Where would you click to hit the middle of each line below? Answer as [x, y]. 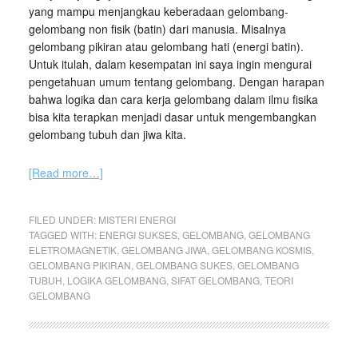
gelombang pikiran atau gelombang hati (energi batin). [166, 46]
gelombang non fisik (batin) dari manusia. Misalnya [157, 29]
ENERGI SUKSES [138, 235]
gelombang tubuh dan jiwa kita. [107, 134]
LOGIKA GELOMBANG [116, 280]
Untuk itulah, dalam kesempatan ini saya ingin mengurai [170, 64]
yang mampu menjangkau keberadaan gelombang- [158, 11]
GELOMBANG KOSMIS [261, 250]
